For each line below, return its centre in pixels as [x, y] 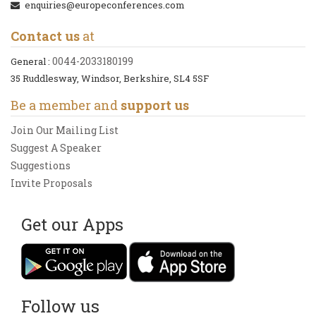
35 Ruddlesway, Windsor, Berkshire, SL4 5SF [110, 78]
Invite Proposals [51, 183]
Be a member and [66, 105]
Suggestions [41, 165]
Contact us [45, 36]
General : [31, 61]
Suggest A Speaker [56, 148]
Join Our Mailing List [65, 130]
